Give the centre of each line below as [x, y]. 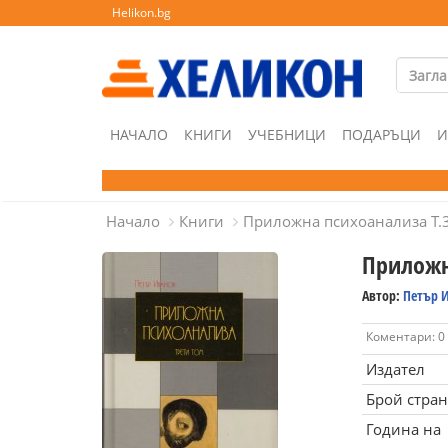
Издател [395, 369]
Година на [403, 429]
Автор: [382, 295]
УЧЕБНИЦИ [287, 134]
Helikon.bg [141, 12]
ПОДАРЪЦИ [381, 134]
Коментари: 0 [405, 336]
